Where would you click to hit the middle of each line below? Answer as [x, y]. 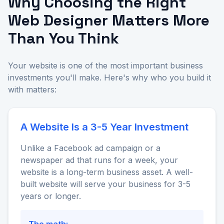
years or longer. [51, 196]
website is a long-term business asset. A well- [107, 172]
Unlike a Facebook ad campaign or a [90, 148]
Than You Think [63, 38]
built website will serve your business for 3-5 [105, 184]
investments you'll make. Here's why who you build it [109, 78]
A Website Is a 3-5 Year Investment [104, 127]
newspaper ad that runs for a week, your [99, 160]
